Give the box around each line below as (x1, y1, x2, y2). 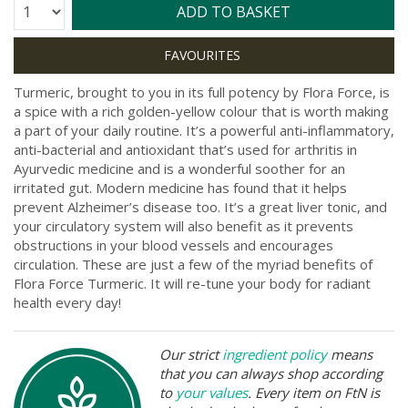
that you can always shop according (159, 363, 382, 382)
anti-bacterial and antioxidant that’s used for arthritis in (14, 139, 357, 158)
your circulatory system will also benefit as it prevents (14, 216, 353, 235)
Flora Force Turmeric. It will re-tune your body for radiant (14, 273, 371, 292)
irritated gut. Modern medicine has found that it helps (14, 178, 347, 197)
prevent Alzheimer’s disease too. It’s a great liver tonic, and (14, 197, 387, 216)
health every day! (14, 292, 121, 311)
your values (176, 382, 248, 402)
